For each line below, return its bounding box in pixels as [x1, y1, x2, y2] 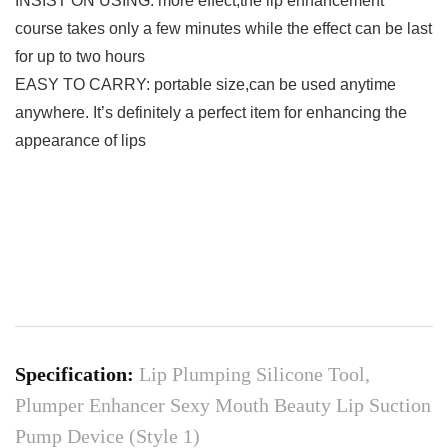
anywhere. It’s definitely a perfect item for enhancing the [15, 104, 407, 122]
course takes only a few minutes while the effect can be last [15, 20, 432, 38]
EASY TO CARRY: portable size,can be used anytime [15, 76, 396, 94]
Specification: [15, 363, 139, 386]
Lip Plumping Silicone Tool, [139, 363, 370, 386]
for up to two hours [15, 48, 145, 66]
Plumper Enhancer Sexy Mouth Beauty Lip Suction [15, 394, 431, 417]
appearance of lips [15, 132, 146, 150]
